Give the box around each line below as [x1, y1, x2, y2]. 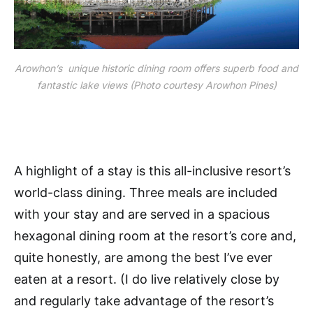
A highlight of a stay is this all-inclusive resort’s [14, 163, 291, 178]
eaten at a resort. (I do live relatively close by [14, 271, 279, 286]
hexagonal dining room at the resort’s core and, [14, 228, 296, 243]
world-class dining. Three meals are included [14, 184, 277, 200]
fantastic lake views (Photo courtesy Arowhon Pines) [36, 78, 277, 91]
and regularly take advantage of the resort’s [14, 293, 274, 308]
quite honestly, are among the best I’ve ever [14, 249, 272, 265]
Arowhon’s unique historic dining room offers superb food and [15, 61, 298, 74]
